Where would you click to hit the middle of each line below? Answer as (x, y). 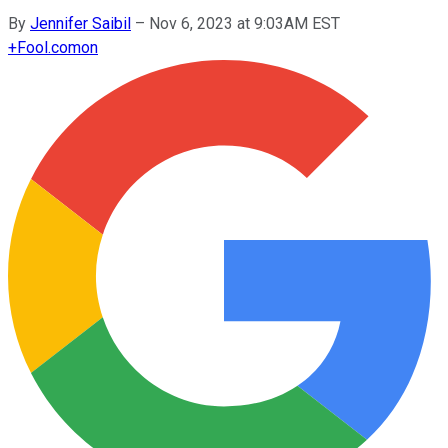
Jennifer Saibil (80, 23)
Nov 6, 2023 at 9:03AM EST (244, 23)
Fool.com (49, 47)
